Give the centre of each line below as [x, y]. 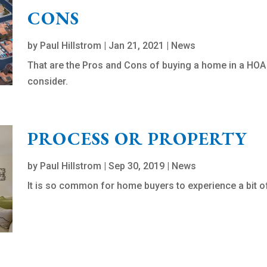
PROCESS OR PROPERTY [138, 139]
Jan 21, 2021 [136, 46]
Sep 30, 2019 [137, 166]
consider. [48, 82]
